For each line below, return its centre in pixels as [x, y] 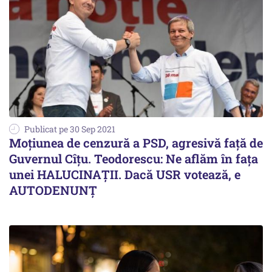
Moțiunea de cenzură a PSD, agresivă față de [136, 142]
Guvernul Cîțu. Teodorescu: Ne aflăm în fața [134, 158]
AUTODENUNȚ [53, 190]
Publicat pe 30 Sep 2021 [70, 129]
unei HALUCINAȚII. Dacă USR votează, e [125, 174]
